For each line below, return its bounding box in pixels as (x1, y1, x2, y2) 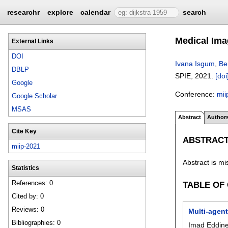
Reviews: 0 (12, 206, 45, 214)
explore (47, 8, 73, 16)
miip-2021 (12, 142, 41, 150)
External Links (11, 38, 53, 44)
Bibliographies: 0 (12, 219, 61, 227)
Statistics (11, 164, 39, 171)
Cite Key (11, 128, 37, 134)
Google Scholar (12, 92, 58, 100)
